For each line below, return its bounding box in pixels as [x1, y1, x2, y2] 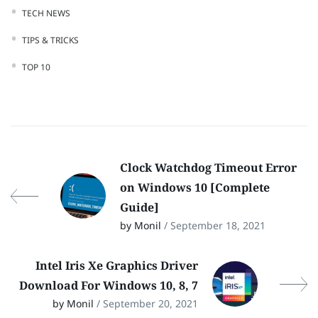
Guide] [120, 199, 159, 215]
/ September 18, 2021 [164, 218, 265, 232]
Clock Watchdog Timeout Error [120, 159, 297, 175]
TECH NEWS [22, 6, 70, 19]
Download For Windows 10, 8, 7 [19, 277, 198, 293]
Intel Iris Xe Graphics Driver [35, 257, 198, 273]
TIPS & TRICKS [22, 33, 79, 46]
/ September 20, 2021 [97, 296, 198, 310]
